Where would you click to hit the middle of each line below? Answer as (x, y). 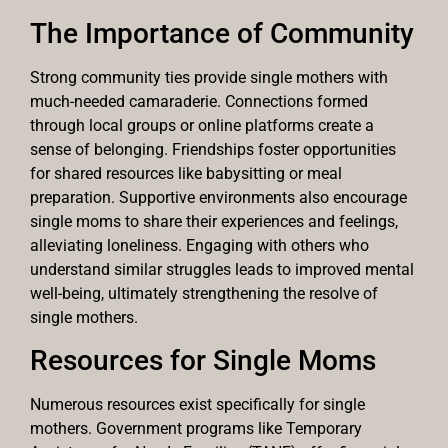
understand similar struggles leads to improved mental (222, 269)
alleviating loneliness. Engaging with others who (199, 245)
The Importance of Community (222, 33)
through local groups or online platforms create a (202, 125)
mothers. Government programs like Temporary (196, 429)
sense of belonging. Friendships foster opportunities (213, 149)
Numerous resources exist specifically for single (197, 405)
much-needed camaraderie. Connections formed (199, 101)
